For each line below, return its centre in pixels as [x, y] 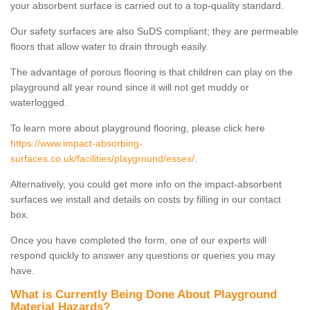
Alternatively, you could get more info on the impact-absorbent [146, 184]
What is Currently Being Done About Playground [144, 294]
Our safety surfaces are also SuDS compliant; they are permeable [154, 31]
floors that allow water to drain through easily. [109, 46]
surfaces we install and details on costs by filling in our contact [146, 199]
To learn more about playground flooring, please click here [138, 128]
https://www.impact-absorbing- [76, 143]
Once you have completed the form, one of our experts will [138, 240]
